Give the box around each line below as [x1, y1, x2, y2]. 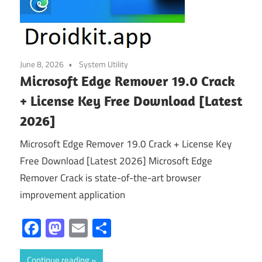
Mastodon [64, 213, 144, 242]
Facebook [41, 213, 116, 242]
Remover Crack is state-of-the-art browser [20, 170, 201, 186]
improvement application [20, 187, 125, 203]
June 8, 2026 [20, 57, 64, 70]
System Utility [79, 57, 128, 70]
